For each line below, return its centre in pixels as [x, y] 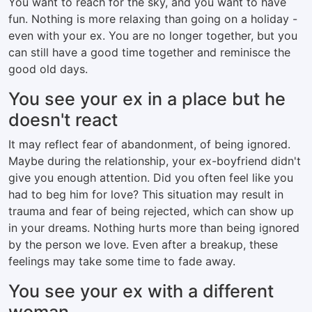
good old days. [48, 69]
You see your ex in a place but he [147, 99]
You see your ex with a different [141, 291]
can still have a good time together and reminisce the [149, 52]
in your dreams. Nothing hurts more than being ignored [154, 228]
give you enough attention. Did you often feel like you [151, 178]
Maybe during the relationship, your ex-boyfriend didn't [155, 161]
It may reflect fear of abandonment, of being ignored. [149, 144]
